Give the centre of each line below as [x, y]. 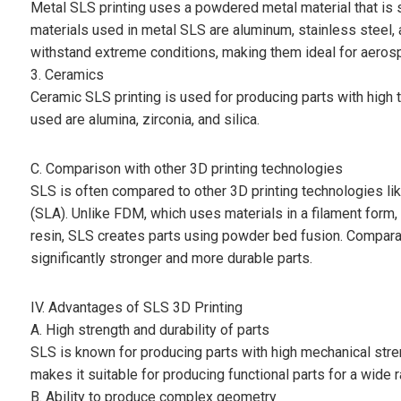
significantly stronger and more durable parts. [171, 259]
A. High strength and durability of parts [149, 330]
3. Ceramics [67, 75]
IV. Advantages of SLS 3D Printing [136, 308]
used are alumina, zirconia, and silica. [145, 120]
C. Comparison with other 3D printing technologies [186, 169]
